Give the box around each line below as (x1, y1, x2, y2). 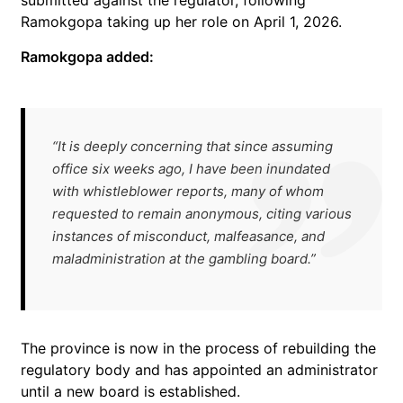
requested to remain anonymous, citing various (52, 205, 352, 222)
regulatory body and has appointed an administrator (21, 361, 378, 379)
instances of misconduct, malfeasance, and (52, 228, 325, 245)
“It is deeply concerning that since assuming (52, 138, 333, 155)
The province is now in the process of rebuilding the (21, 339, 376, 357)
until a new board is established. (21, 382, 240, 400)
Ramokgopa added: (21, 48, 154, 66)
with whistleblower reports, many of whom (52, 183, 324, 200)
